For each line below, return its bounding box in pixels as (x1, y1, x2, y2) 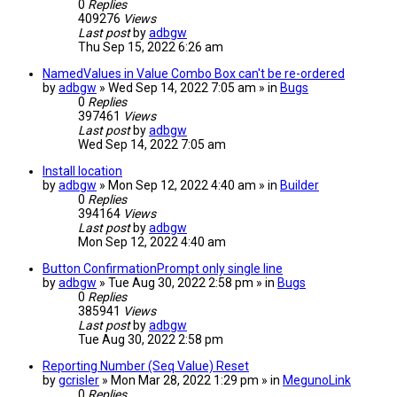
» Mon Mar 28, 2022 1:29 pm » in (102, 373, 283, 388)
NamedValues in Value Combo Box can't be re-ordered (43, 66, 345, 82)
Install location (43, 164, 122, 179)
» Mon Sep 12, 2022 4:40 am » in (99, 178, 280, 193)
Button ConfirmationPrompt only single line (43, 261, 283, 276)
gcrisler (58, 373, 99, 388)
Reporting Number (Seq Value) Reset (43, 359, 249, 374)
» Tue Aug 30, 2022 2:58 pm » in (99, 276, 277, 291)
